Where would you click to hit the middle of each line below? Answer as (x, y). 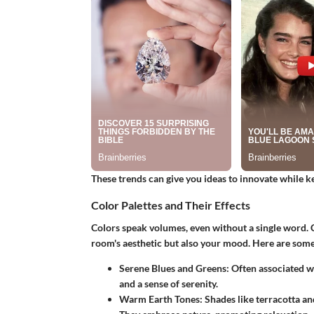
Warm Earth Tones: (161, 299)
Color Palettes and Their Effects (170, 205)
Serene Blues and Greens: (174, 268)
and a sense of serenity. (168, 283)
